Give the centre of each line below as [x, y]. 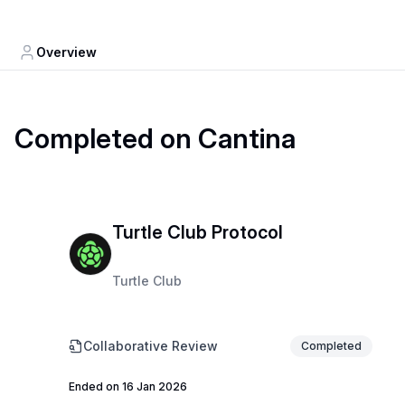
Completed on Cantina [155, 138]
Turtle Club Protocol [198, 233]
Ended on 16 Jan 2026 [128, 386]
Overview [66, 52]
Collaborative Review [151, 345]
